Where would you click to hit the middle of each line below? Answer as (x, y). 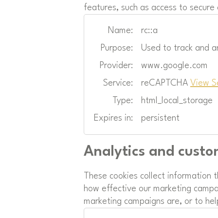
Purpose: (117, 48)
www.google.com (174, 65)
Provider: (116, 65)
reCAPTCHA (166, 83)
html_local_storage (177, 100)
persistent (160, 118)
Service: (118, 83)
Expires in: (114, 118)
